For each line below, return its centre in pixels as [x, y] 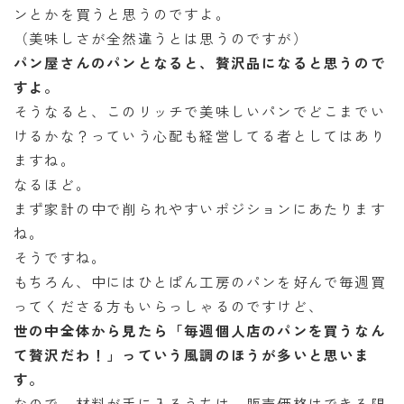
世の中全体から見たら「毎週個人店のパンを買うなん [200, 330]
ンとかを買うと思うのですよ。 [122, 13]
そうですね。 [60, 257]
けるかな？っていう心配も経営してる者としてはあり [200, 135]
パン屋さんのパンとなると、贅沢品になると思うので [200, 62]
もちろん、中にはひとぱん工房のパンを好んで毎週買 [200, 281]
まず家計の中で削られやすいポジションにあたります [200, 208]
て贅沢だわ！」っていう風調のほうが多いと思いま [192, 354]
